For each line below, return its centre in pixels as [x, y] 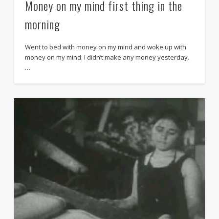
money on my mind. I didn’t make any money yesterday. [107, 57]
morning [43, 24]
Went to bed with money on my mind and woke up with [106, 47]
